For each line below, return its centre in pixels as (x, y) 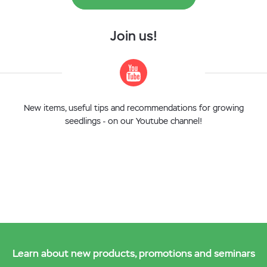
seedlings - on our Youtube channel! (133, 121)
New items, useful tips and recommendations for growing (133, 108)
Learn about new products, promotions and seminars (133, 253)
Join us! (133, 36)
